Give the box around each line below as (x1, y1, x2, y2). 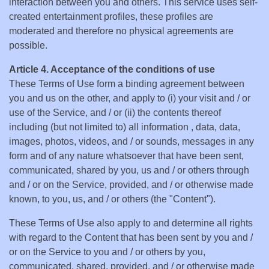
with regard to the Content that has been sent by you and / (9, 232, 253, 243)
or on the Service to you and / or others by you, (9, 247, 205, 257)
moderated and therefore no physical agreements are (9, 26, 234, 36)
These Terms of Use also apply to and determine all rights (9, 218, 253, 228)
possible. (9, 40, 47, 50)
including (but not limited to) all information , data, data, (9, 122, 240, 132)
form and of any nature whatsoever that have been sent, (9, 151, 244, 161)
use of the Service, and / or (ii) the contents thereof (9, 107, 221, 118)
